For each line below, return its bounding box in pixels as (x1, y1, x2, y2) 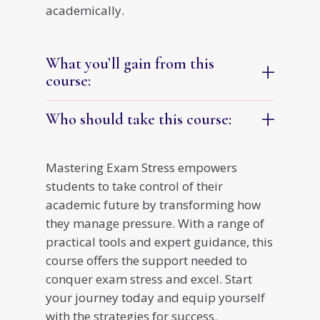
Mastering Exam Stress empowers (46, 159, 237, 176)
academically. (46, 2, 124, 19)
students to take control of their (46, 178, 223, 195)
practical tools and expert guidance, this (46, 234, 273, 251)
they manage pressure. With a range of (46, 215, 264, 232)
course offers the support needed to (46, 252, 247, 269)
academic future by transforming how (46, 196, 261, 214)
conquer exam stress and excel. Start (46, 271, 252, 288)
